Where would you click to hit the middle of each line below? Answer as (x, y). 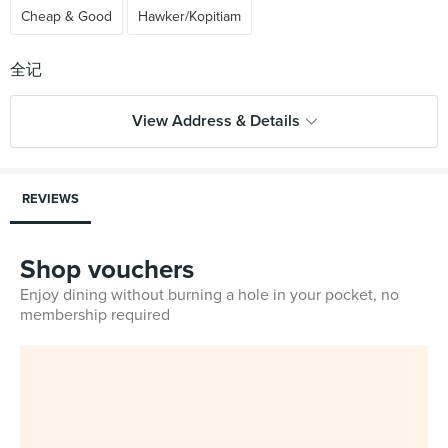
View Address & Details (215, 121)
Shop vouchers (107, 269)
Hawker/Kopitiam (189, 16)
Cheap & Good (66, 16)
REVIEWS (50, 199)
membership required (95, 315)
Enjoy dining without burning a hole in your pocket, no (209, 295)
